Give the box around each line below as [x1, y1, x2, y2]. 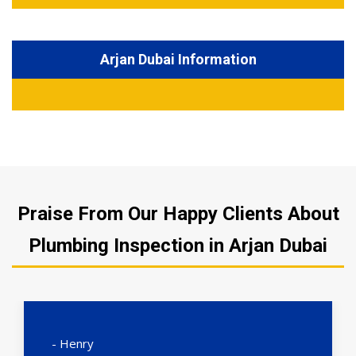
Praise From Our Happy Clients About [17, 203, 339, 226]
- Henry [52, 335, 94, 352]
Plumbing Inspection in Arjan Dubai [29, 234, 327, 257]
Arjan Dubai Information [99, 51, 257, 68]
